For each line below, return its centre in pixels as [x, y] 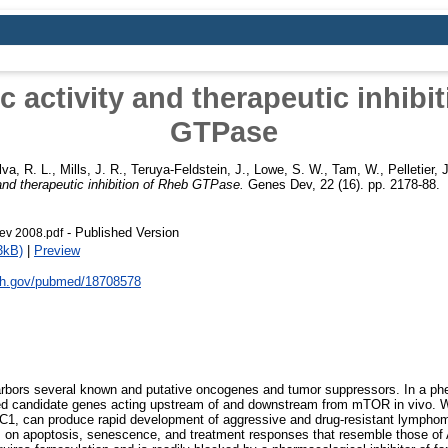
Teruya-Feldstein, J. [188, 169]
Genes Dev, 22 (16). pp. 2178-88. [342, 184]
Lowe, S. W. [289, 169]
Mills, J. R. [91, 169]
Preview [57, 250]
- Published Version [121, 232]
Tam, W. [356, 169]
